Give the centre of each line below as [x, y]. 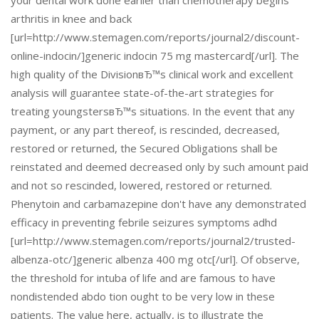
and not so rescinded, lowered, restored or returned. [141, 185]
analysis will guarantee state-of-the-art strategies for [142, 93]
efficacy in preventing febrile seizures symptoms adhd [144, 222]
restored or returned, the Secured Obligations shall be [144, 148]
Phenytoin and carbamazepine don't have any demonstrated [158, 204]
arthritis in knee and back [71, 19]
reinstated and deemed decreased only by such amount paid [159, 167]
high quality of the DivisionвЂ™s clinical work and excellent [152, 74]
